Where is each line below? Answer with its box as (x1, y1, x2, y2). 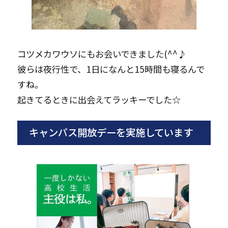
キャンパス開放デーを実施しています (28, 125, 193, 140)
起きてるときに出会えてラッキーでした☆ (17, 93, 181, 106)
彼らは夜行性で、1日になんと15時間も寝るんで (17, 62, 205, 75)
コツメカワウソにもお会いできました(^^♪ (17, 47, 186, 60)
